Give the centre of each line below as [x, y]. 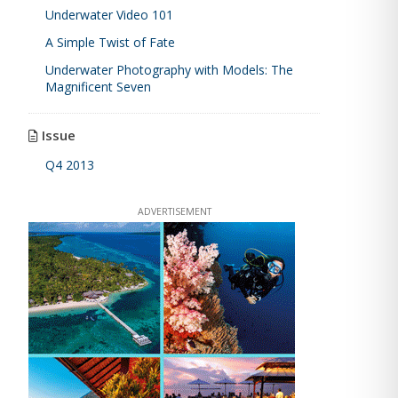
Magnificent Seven [99, 86]
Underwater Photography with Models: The [170, 69]
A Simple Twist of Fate [111, 42]
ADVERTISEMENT [174, 211]
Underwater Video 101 [110, 14]
